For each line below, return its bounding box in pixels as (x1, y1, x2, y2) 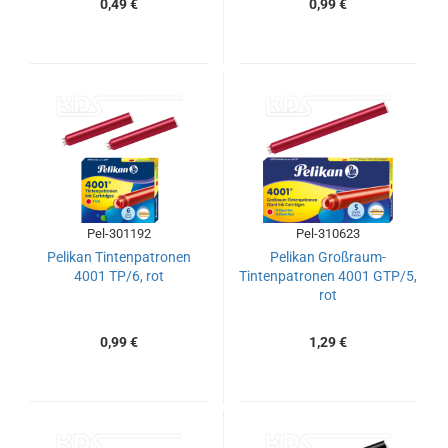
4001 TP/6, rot (74, 268, 164, 284)
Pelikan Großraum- (270, 249, 386, 265)
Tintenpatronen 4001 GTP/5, (239, 268, 417, 284)
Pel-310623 (296, 226, 360, 241)
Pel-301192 (87, 226, 151, 241)
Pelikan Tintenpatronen (47, 249, 191, 265)
